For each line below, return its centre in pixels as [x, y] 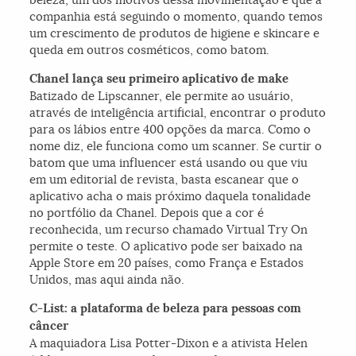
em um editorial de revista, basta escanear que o [164, 180]
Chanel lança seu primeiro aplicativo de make [159, 79]
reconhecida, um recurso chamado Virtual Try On [169, 230]
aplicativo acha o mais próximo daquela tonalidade [170, 196]
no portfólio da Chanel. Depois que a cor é [147, 213]
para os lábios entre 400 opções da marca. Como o [170, 130]
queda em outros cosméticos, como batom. [151, 50]
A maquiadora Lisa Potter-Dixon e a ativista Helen [169, 343]
